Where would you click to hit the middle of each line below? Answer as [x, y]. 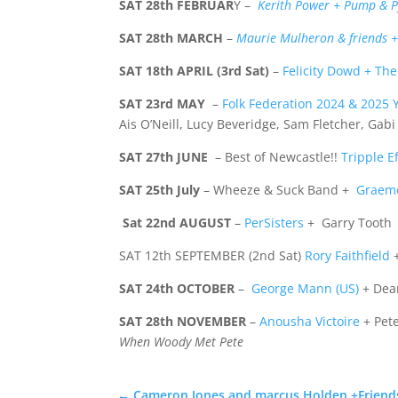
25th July [171, 190]
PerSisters [275, 223]
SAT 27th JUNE [164, 157]
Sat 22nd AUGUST [177, 223]
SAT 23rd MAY [164, 104]
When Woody [155, 342]
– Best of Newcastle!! [275, 157]
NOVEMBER [212, 322]
